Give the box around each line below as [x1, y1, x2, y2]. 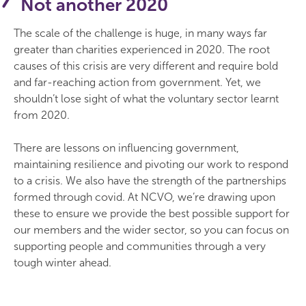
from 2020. [14, 109, 70, 122]
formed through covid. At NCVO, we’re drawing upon [14, 191, 275, 204]
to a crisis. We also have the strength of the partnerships [14, 174, 286, 187]
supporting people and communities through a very [14, 240, 266, 253]
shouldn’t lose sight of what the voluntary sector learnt [14, 92, 279, 105]
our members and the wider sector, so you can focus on [14, 223, 289, 236]
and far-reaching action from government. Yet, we [14, 76, 261, 89]
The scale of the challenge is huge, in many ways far [14, 27, 267, 40]
